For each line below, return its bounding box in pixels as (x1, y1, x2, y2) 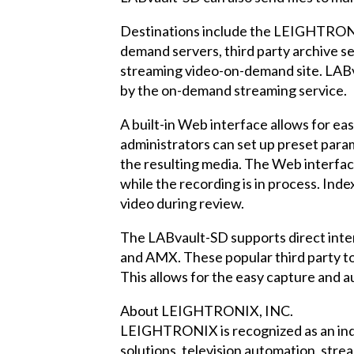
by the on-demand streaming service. (120, 81, 347, 99)
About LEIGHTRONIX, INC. (120, 301, 293, 319)
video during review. (120, 194, 244, 212)
